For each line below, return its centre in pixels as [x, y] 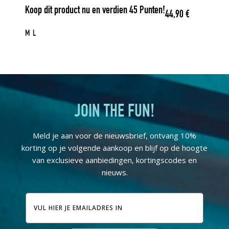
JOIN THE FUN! [114, 112]
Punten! [151, 11]
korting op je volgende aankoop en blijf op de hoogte [114, 147]
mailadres [48, 210]
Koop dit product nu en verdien [77, 11]
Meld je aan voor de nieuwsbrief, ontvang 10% [114, 135]
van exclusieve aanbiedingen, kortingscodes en [114, 160]
